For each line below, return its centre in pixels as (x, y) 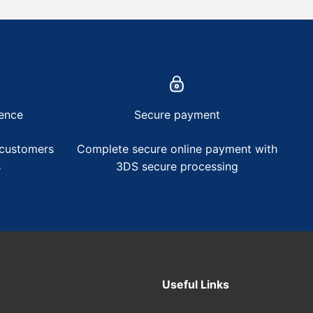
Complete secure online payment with (177, 149)
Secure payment (177, 115)
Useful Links (195, 285)
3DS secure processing (177, 167)
